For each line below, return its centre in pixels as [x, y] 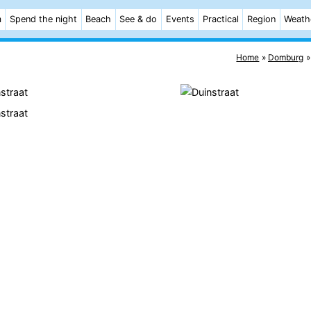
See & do [138, 19]
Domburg [286, 57]
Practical [220, 19]
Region [261, 19]
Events [180, 19]
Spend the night [43, 19]
